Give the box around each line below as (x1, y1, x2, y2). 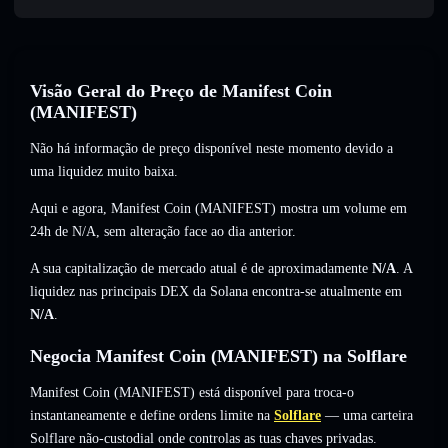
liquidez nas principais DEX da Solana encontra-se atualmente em (30, 284, 402, 300)
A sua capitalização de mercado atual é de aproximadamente (30, 261, 372, 277)
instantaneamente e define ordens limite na (30, 408, 270, 424)
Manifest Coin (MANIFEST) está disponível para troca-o (30, 385, 354, 401)
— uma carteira (321, 408, 413, 424)
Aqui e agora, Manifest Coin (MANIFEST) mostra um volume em (30, 201, 407, 217)
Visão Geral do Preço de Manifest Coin (30, 81, 332, 102)
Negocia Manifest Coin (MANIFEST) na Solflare (30, 346, 407, 367)
